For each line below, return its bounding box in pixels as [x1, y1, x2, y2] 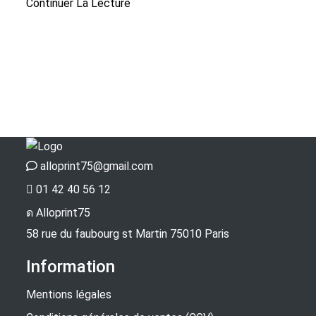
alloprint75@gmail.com [40, 159, 153, 174]
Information [26, 256, 115, 276]
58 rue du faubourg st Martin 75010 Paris [26, 226, 229, 241]
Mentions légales [26, 288, 111, 302]
